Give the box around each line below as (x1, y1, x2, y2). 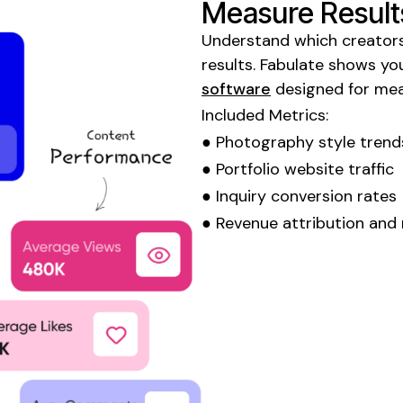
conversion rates (266, 184, 397, 207)
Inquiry (216, 184, 266, 207)
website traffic (280, 157, 394, 180)
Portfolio (216, 157, 280, 180)
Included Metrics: (201, 103, 328, 126)
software (201, 77, 271, 100)
